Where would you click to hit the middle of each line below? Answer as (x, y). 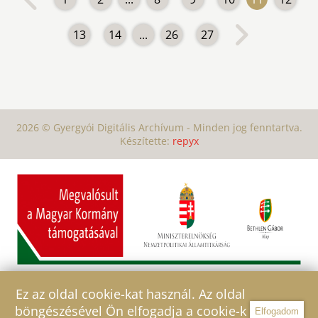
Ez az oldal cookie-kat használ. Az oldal (130, 294)
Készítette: (146, 141)
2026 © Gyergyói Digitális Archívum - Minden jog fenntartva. (159, 128)
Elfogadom (277, 311)
